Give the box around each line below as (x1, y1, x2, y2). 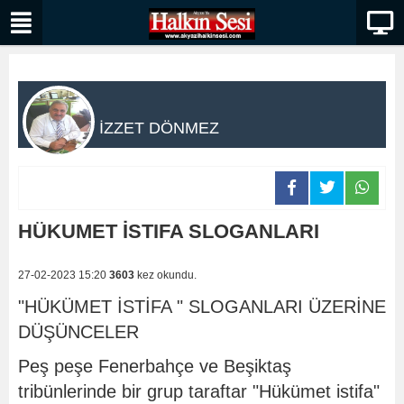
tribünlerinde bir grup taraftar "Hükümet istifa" (18, 381, 380, 401)
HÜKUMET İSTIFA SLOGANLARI (18, 220, 319, 243)
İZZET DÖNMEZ (99, 119, 219, 137)
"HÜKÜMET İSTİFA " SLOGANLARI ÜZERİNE (18, 297, 386, 317)
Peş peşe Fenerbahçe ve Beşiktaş (18, 356, 291, 376)
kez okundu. (134, 269, 197, 281)
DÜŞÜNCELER (18, 322, 139, 342)
